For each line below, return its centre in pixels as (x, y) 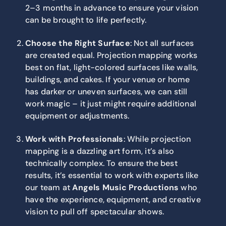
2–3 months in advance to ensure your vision (112, 8)
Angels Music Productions (126, 187)
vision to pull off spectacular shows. (95, 211)
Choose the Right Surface (78, 43)
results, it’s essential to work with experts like (112, 175)
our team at (49, 187)
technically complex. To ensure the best (101, 163)
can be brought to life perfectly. (86, 20)
